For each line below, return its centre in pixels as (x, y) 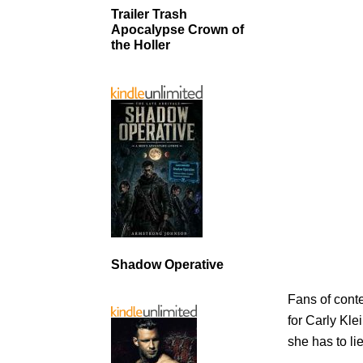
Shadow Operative (167, 264)
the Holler (141, 45)
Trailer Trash (149, 14)
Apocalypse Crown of (177, 29)
